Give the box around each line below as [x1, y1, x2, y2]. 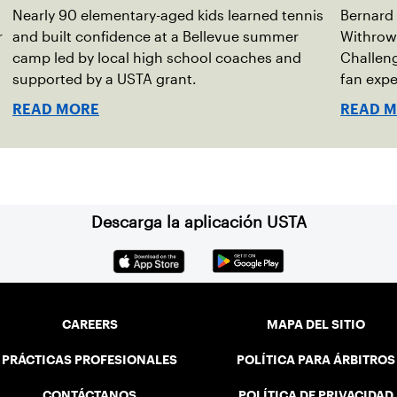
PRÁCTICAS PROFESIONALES [2, 354, 178, 364]
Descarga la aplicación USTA [90, 213, 307, 231]
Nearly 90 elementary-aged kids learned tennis [12, 7, 323, 23]
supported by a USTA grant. [12, 71, 197, 87]
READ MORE [12, 104, 99, 114]
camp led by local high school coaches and [12, 50, 301, 66]
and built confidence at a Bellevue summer [12, 28, 299, 44]
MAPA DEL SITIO [267, 319, 366, 329]
